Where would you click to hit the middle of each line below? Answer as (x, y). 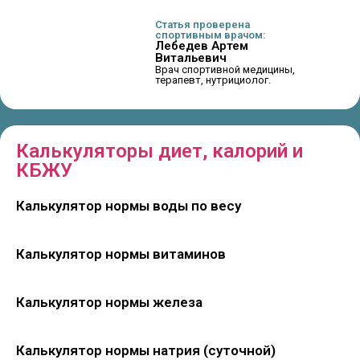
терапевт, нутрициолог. (213, 80)
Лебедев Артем (202, 45)
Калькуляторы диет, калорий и (160, 151)
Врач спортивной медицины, (225, 69)
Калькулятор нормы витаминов (121, 254)
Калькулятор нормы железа (109, 302)
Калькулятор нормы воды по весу (129, 205)
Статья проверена (203, 24)
